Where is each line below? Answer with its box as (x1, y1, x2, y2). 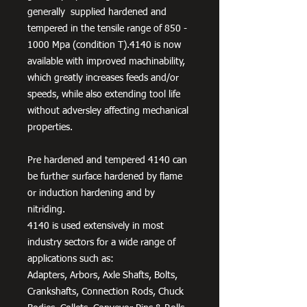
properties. (27, 122, 73, 132)
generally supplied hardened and (27, 7, 167, 17)
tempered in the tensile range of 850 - (27, 23, 187, 34)
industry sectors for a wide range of (27, 237, 175, 247)
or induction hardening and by (27, 188, 155, 198)
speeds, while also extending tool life (27, 89, 180, 99)
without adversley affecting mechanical (27, 106, 188, 116)
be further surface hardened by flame (27, 171, 182, 182)
